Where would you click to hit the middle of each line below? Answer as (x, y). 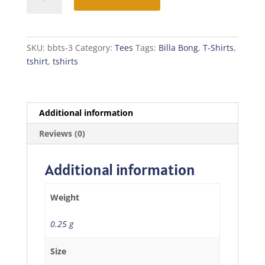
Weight (65, 197)
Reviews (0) (62, 133)
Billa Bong (178, 47)
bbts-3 (60, 47)
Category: (95, 47)
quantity (42, 41)
